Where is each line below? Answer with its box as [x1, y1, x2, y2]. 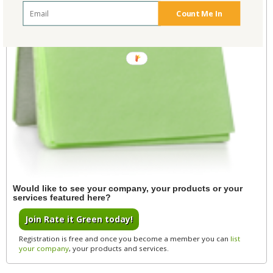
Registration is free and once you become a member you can [19, 234, 230, 244]
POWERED [132, 55, 161, 63]
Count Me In [175, 8, 222, 19]
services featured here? [13, 193, 111, 203]
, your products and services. [69, 244, 169, 253]
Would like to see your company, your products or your [13, 184, 243, 194]
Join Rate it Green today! [25, 213, 133, 225]
